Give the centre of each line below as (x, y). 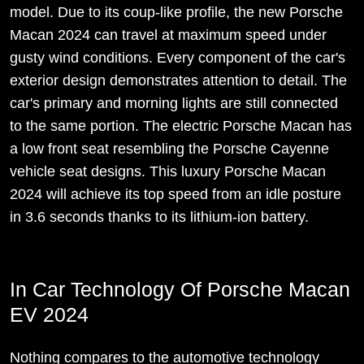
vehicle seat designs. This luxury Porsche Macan (168, 172)
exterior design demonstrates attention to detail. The (178, 81)
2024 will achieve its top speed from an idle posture (175, 195)
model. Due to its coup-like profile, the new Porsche (176, 13)
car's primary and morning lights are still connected (174, 104)
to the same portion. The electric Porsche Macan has (181, 126)
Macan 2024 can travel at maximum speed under (168, 35)
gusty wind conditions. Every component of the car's (178, 58)
